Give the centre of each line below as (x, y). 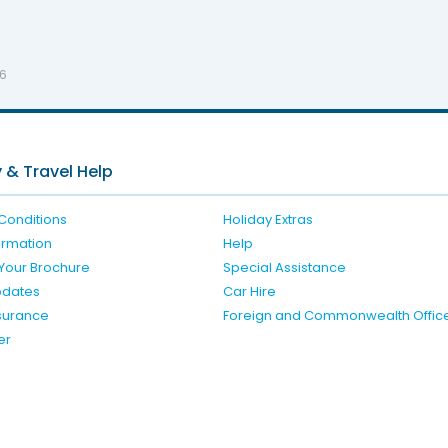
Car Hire (249, 292)
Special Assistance (284, 268)
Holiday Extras (268, 220)
